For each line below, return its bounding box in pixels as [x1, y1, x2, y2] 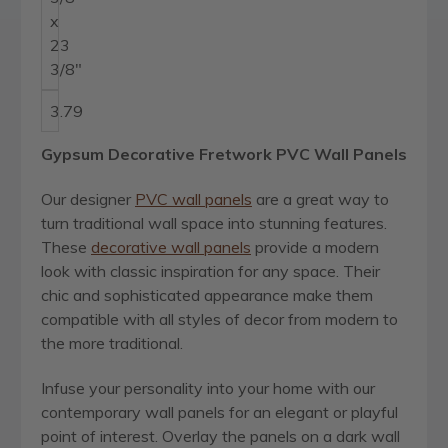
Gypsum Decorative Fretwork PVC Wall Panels [41, 144, 407, 165]
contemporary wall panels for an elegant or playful [41, 402, 398, 423]
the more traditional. [41, 333, 183, 354]
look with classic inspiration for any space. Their [41, 261, 380, 282]
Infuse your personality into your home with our [41, 378, 375, 399]
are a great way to [252, 189, 389, 210]
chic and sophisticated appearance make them [41, 285, 373, 306]
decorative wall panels [91, 237, 251, 258]
